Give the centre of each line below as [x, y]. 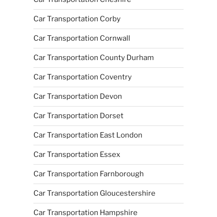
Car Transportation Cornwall [82, 38]
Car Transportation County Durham [93, 58]
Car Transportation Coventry [82, 77]
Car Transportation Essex [77, 155]
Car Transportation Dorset [78, 116]
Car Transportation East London [88, 135]
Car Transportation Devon [77, 96]
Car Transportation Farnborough [88, 174]
